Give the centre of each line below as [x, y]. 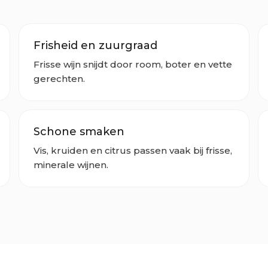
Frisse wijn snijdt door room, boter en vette [133, 64]
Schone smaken [79, 131]
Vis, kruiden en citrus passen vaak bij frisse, [133, 150]
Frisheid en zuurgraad [95, 45]
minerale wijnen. [71, 165]
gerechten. [59, 78]
